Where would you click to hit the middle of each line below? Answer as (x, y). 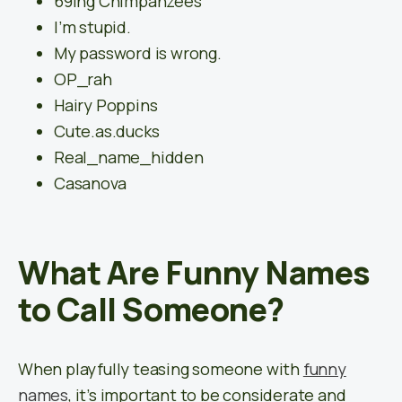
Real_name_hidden (129, 157)
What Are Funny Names (194, 273)
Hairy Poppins (106, 105)
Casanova (90, 184)
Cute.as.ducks (107, 131)
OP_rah (83, 79)
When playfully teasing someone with (161, 369)
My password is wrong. (138, 53)
